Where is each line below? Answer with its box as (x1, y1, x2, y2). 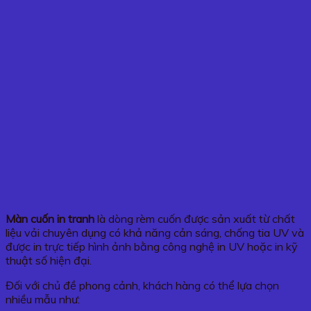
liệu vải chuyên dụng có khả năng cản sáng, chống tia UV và (6, 225, 304, 239)
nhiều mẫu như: (6, 292, 80, 306)
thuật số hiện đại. (6, 253, 92, 267)
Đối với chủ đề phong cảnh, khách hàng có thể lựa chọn (6, 278, 279, 292)
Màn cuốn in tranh (6, 211, 94, 226)
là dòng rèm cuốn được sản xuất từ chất (94, 211, 295, 226)
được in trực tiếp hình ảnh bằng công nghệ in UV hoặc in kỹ (6, 239, 298, 253)
